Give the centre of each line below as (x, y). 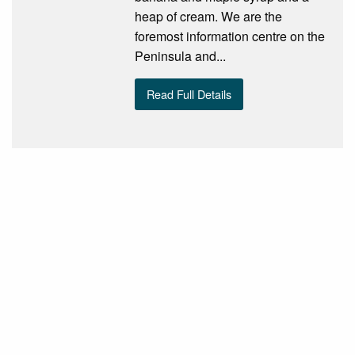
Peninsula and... (180, 55)
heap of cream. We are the (208, 16)
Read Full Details (189, 94)
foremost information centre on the (229, 36)
